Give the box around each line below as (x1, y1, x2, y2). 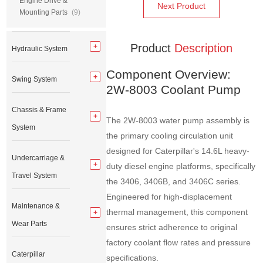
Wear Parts (12, 220, 48, 228)
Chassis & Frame (12, 106, 67, 114)
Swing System (12, 75, 58, 83)
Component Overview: (106, 68, 231, 82)
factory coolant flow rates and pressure (106, 238, 251, 248)
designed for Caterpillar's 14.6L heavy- (106, 146, 250, 156)
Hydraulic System (12, 45, 68, 53)
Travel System (12, 171, 58, 180)
